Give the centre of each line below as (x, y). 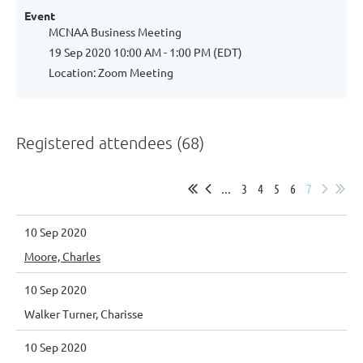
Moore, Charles (62, 256)
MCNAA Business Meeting (115, 32)
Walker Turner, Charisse (84, 314)
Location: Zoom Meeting (111, 72)
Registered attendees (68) (110, 143)
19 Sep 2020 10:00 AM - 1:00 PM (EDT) (145, 52)
